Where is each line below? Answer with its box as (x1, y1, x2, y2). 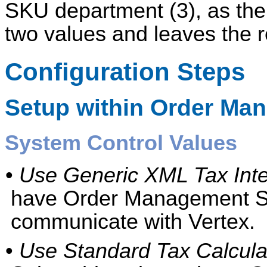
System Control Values (5, 131, 237, 155)
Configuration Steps (5, 57, 245, 86)
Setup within (5, 95, 150, 121)
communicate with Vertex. (11, 209, 255, 234)
